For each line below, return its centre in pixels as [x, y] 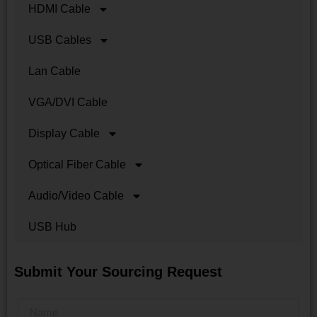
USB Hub [52, 226]
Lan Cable [54, 71]
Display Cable [64, 133]
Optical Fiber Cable [77, 164]
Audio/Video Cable [76, 195]
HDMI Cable [59, 8]
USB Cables [60, 40]
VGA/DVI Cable [68, 102]
